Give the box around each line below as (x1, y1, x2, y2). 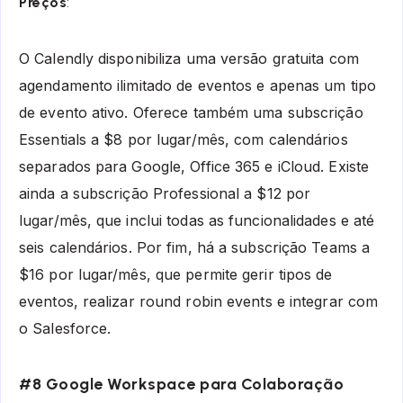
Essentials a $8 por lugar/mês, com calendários (19, 130, 348, 149)
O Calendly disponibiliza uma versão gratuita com (19, 49, 359, 68)
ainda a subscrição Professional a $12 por (19, 184, 311, 203)
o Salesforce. (19, 319, 112, 338)
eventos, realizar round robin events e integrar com (19, 292, 379, 311)
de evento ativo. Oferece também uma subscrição (19, 103, 363, 122)
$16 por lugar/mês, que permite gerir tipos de (19, 265, 333, 284)
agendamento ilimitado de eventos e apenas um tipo (19, 76, 376, 95)
